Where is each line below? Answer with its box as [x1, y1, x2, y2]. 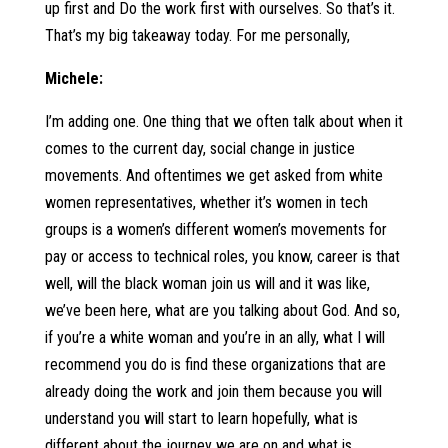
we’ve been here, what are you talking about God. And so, [44, 301, 400, 320]
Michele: [44, 69, 107, 88]
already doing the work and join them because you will [44, 382, 382, 401]
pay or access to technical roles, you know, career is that [44, 247, 400, 266]
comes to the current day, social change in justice [44, 139, 355, 158]
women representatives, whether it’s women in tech [44, 193, 368, 212]
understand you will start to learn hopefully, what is [44, 409, 358, 428]
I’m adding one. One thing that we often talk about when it [44, 112, 403, 131]
